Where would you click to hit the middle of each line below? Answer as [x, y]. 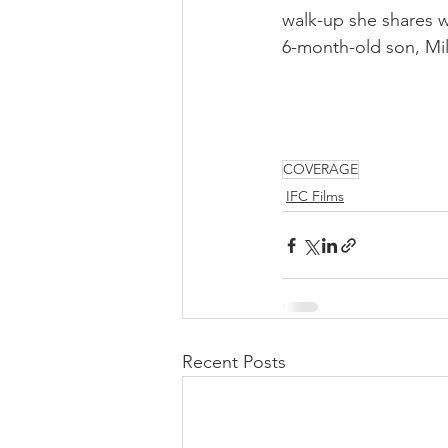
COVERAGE [320, 169]
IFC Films [315, 196]
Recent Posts [234, 362]
